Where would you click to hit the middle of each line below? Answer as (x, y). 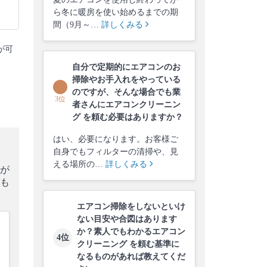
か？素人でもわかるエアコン (131, 231)
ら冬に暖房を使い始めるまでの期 (116, 12)
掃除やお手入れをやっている (126, 79)
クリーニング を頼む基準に (128, 244)
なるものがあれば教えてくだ (131, 256)
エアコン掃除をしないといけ (131, 206)
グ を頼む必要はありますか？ (128, 117)
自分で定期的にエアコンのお (126, 67)
